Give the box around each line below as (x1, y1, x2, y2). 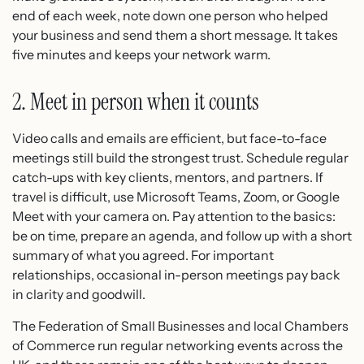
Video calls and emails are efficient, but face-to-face (12, 130, 327, 147)
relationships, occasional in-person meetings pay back (12, 266, 340, 284)
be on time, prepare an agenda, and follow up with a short (12, 227, 352, 245)
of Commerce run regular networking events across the (12, 336, 343, 353)
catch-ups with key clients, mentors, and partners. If (12, 169, 323, 186)
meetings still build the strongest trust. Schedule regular (12, 149, 349, 167)
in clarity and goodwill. (12, 286, 145, 303)
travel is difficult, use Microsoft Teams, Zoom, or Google (12, 188, 340, 206)
